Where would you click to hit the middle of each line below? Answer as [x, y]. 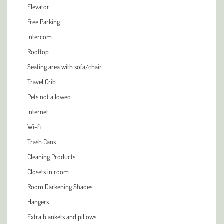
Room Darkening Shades [60, 187]
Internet [38, 112]
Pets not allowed [49, 97]
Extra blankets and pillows [62, 217]
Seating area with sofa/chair [65, 67]
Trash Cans [42, 142]
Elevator [38, 7]
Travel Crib [42, 82]
